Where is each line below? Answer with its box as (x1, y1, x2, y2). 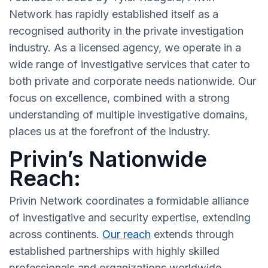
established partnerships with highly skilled (9, 245, 220, 258)
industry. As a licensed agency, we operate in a (9, 41, 241, 54)
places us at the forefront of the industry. (9, 125, 211, 138)
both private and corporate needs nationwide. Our (9, 75, 256, 88)
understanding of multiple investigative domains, (9, 108, 248, 121)
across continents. (9, 228, 102, 241)
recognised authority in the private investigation (9, 25, 243, 38)
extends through (151, 228, 234, 241)
